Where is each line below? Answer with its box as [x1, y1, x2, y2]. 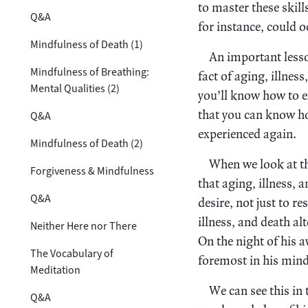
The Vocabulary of [30, 245, 113, 261]
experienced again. [198, 125, 296, 142]
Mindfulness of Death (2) [30, 135, 143, 151]
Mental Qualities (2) [30, 80, 120, 96]
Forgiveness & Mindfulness [30, 163, 154, 178]
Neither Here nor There [30, 218, 137, 233]
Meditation [30, 262, 80, 277]
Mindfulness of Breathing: [30, 64, 149, 79]
